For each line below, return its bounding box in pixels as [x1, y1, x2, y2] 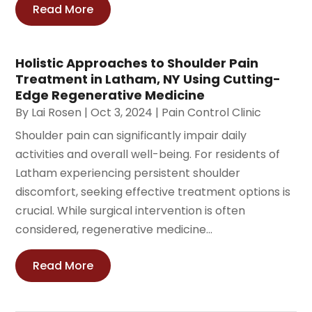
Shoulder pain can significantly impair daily [15, 127, 247, 143]
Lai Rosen [31, 104, 82, 120]
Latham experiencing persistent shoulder [15, 164, 241, 181]
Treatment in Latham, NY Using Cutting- [15, 70, 281, 88]
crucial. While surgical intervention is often [15, 202, 246, 219]
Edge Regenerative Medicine [15, 86, 205, 104]
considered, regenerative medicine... [15, 221, 213, 237]
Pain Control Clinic [162, 104, 262, 120]
